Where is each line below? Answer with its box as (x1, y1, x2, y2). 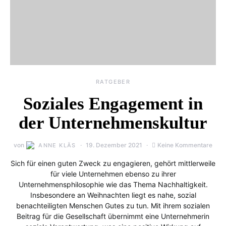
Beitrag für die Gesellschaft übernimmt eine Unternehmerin (17, 212, 209, 220)
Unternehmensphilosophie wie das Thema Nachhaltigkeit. (18, 180, 208, 189)
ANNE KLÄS (38, 142, 76, 149)
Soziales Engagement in (23, 94, 203, 114)
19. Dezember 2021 (85, 141, 142, 149)
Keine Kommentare (157, 141, 212, 149)
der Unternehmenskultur (19, 113, 207, 133)
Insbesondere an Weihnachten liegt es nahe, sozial (30, 191, 196, 199)
